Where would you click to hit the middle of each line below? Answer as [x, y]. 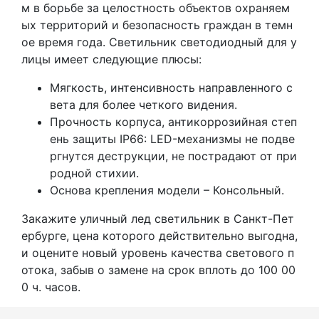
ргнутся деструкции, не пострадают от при [173, 156]
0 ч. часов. [51, 287]
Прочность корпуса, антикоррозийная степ [173, 121]
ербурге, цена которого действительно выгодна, [159, 235]
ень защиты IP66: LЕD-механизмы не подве [172, 138]
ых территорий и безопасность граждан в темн [157, 25]
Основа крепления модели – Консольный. [167, 190]
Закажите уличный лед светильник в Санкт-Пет [158, 218]
